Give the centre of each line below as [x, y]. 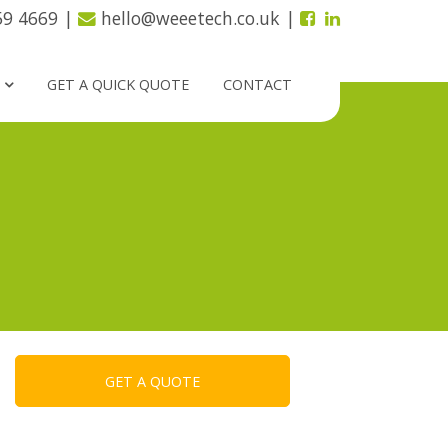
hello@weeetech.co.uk [191, 18]
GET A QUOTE [152, 381]
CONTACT [257, 84]
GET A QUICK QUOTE [118, 84]
